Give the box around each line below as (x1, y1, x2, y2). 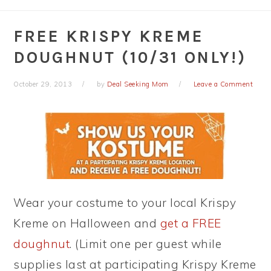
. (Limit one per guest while (70, 237, 222, 251)
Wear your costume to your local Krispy (13, 195, 237, 210)
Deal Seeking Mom (106, 80, 169, 88)
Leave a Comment (193, 80, 253, 88)
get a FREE (160, 216, 221, 230)
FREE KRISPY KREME (13, 27, 204, 46)
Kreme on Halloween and (13, 216, 160, 230)
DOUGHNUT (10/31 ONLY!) (13, 48, 247, 67)
